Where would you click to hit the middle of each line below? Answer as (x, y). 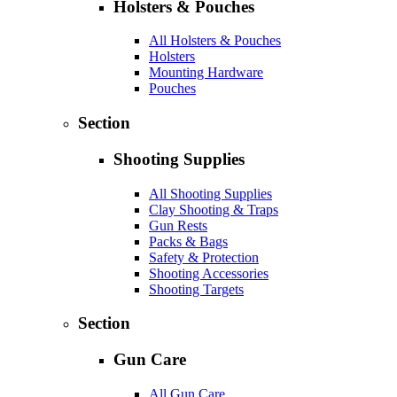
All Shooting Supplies (210, 193)
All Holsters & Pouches (215, 41)
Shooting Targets (196, 289)
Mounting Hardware (206, 73)
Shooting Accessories (209, 273)
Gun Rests (178, 225)
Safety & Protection (204, 257)
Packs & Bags (188, 241)
